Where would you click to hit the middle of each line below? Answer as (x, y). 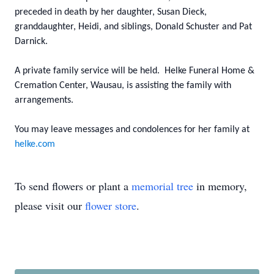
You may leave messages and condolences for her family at (132, 130)
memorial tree (162, 186)
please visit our (50, 206)
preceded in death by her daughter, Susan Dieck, (111, 12)
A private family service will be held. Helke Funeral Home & (135, 71)
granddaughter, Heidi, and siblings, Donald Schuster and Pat (133, 27)
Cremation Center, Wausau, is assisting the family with (123, 86)
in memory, (220, 186)
